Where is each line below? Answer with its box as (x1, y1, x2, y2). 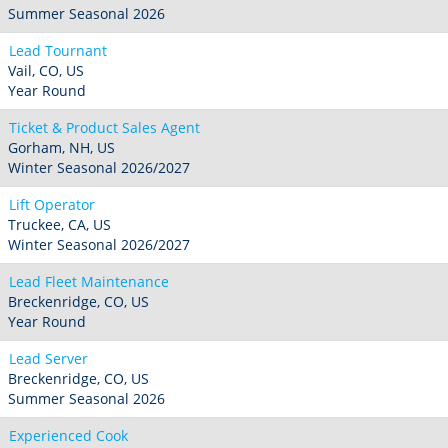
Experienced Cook (9, 426, 128, 445)
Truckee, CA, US (8, 215, 111, 234)
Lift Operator (9, 195, 95, 214)
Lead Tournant (9, 41, 107, 60)
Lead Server (9, 349, 88, 368)
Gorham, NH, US (8, 138, 115, 157)
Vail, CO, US (8, 61, 84, 80)
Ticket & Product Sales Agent (9, 118, 200, 137)
